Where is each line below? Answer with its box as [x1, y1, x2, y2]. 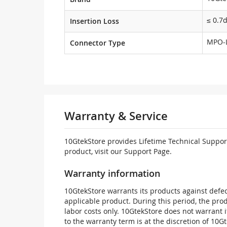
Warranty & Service [64, 108, 168, 124]
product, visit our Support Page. [64, 146, 172, 156]
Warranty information [64, 167, 160, 179]
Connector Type [70, 38, 125, 48]
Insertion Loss [70, 16, 119, 26]
